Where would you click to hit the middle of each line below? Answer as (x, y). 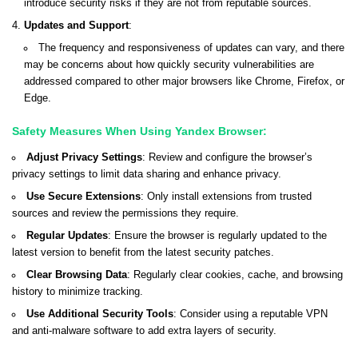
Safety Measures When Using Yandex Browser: (139, 131)
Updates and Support (76, 25)
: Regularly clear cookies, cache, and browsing (235, 274)
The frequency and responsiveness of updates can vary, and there (191, 48)
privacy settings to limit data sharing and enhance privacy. (147, 174)
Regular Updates (67, 235)
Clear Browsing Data (76, 274)
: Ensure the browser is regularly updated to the (217, 235)
